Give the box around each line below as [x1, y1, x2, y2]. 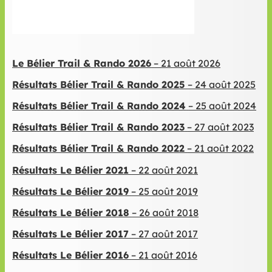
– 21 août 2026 [154, 56, 221, 69]
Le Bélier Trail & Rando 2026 [12, 56, 152, 69]
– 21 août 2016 [131, 249, 198, 262]
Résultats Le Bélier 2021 [12, 163, 129, 176]
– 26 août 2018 [132, 206, 199, 219]
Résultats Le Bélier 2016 [12, 249, 129, 262]
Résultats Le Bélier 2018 [12, 206, 130, 219]
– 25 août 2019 [131, 185, 199, 197]
